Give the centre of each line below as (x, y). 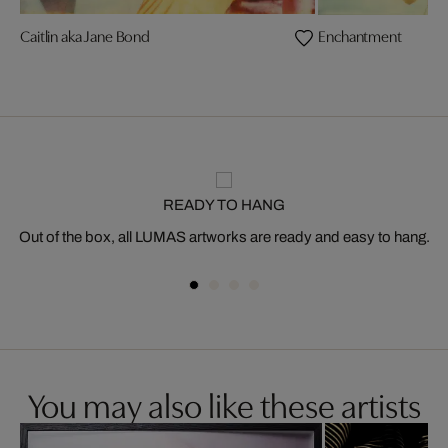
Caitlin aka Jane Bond (85, 34)
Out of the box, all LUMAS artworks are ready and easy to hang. (224, 236)
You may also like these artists (224, 403)
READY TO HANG (224, 204)
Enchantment (360, 34)
